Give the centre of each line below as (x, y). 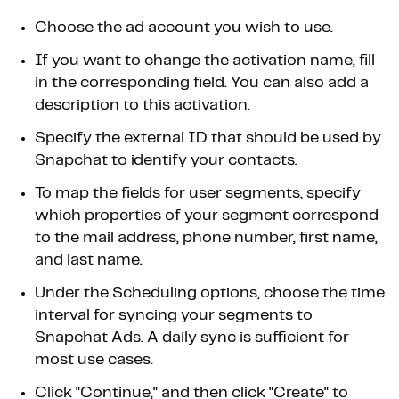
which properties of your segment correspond (207, 215)
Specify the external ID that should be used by (208, 138)
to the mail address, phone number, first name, (206, 237)
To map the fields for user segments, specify (198, 193)
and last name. (89, 260)
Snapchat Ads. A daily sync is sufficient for (192, 337)
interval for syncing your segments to (174, 315)
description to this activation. (142, 105)
